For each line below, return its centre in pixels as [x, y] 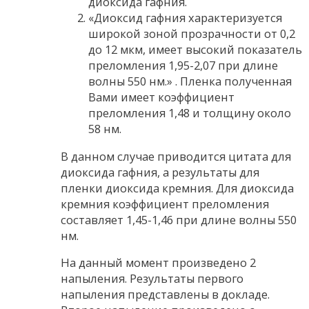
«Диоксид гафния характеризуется [185, 18]
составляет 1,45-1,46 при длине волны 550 [179, 219]
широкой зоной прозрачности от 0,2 [192, 34]
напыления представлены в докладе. [165, 295]
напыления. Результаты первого [152, 279]
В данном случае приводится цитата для [176, 156]
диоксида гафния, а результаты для [160, 172]
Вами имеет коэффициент [161, 97]
